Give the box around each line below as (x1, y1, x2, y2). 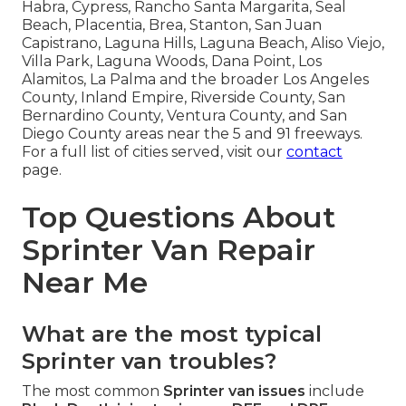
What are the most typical (22, 321, 322, 348)
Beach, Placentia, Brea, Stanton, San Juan (22, 16, 322, 34)
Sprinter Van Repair (22, 232, 315, 268)
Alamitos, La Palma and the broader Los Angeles (22, 71, 369, 89)
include (305, 382, 364, 401)
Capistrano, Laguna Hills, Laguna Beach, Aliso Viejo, (22, 34, 384, 53)
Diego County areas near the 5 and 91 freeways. (22, 125, 362, 143)
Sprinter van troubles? (22, 348, 276, 375)
